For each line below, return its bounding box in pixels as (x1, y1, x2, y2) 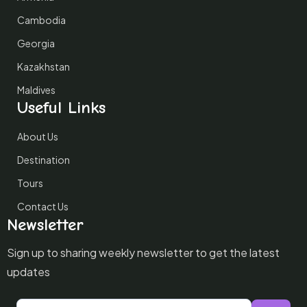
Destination (17, 153, 70, 166)
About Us (17, 130, 58, 143)
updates (7, 265, 50, 279)
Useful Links (17, 97, 106, 117)
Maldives (17, 84, 56, 96)
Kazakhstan (17, 60, 70, 73)
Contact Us (17, 200, 69, 212)
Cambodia (17, 14, 66, 26)
